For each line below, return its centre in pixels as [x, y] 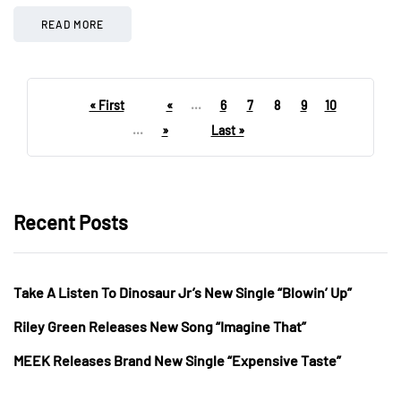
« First [107, 105]
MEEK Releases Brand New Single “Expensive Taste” [177, 360]
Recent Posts [71, 222]
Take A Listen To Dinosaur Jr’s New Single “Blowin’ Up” [183, 292]
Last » [227, 130]
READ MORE [73, 24]
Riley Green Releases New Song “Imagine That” [160, 326]
